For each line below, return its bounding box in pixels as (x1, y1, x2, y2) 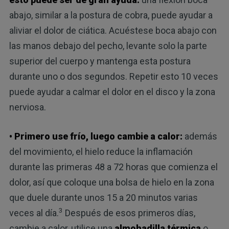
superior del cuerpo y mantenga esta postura (9, 56, 191, 67)
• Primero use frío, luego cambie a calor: (9, 131, 182, 142)
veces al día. (9, 208, 59, 219)
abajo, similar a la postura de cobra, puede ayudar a (9, 10, 213, 21)
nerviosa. (9, 102, 46, 113)
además (182, 131, 217, 142)
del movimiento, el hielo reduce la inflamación (9, 146, 193, 157)
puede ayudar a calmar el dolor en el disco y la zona (9, 86, 215, 98)
